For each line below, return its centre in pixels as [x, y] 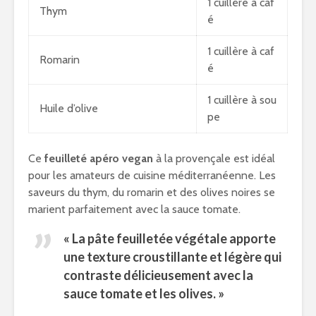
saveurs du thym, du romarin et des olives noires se [152, 192]
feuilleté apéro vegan [99, 158]
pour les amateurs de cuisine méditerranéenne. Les [152, 175]
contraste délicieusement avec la [158, 275]
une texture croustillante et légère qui [172, 257]
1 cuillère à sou [242, 100]
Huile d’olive [69, 108]
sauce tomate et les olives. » [144, 293]
